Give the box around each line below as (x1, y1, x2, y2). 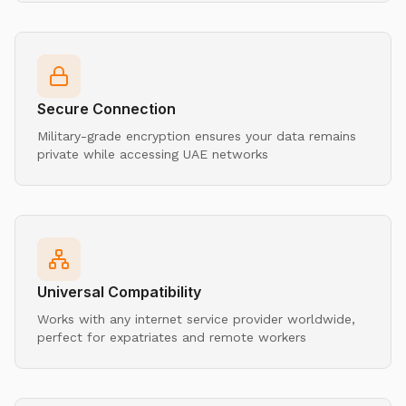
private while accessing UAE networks (37, 146, 268, 161)
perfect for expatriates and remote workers (37, 329, 306, 344)
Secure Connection (37, 99, 176, 118)
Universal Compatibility (37, 282, 201, 301)
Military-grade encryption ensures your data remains (37, 128, 356, 143)
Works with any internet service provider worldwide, (37, 311, 355, 326)
